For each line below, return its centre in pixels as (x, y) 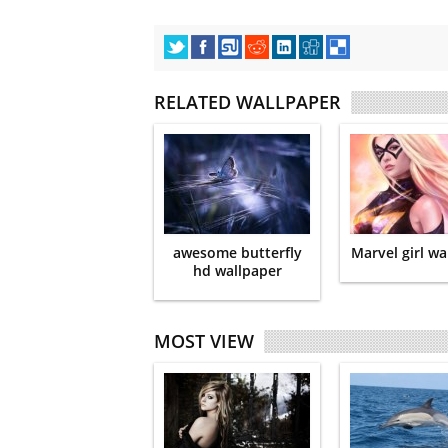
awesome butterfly (237, 252)
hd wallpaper (237, 270)
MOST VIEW (204, 340)
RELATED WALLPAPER (247, 101)
